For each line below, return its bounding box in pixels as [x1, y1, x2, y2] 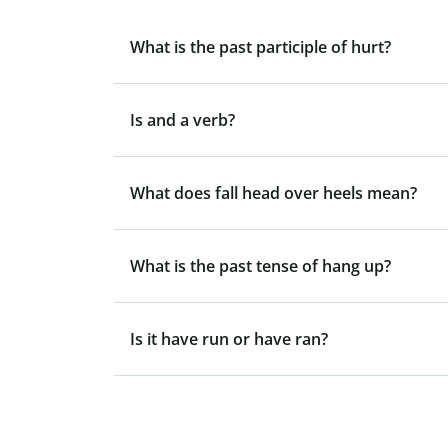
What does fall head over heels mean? [130, 182, 417, 205]
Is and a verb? [130, 109, 235, 132]
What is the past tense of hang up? [130, 255, 391, 278]
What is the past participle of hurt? [130, 36, 391, 59]
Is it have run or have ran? [130, 328, 328, 351]
